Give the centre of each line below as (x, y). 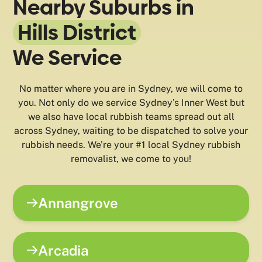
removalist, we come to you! (131, 159)
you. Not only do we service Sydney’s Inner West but (131, 103)
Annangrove (78, 203)
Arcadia (63, 250)
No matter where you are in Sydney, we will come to (131, 89)
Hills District (77, 33)
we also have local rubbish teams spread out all (131, 117)
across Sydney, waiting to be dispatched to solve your (131, 131)
